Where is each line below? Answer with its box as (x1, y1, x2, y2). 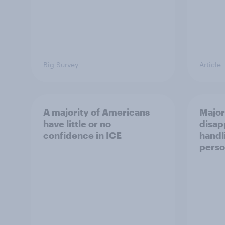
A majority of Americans (43, 106, 150, 118)
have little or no (43, 118, 111, 129)
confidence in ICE (43, 130, 122, 141)
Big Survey (43, 60, 78, 69)
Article (199, 60, 221, 69)
